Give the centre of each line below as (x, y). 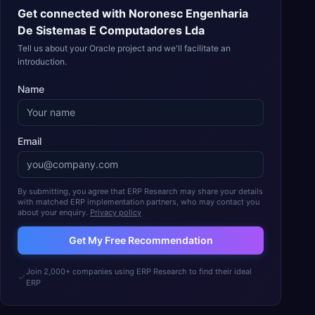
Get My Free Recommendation (141, 240)
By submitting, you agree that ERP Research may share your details (140, 191)
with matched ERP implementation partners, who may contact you (139, 202)
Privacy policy (116, 212)
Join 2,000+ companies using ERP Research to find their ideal (139, 271)
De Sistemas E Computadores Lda (111, 30)
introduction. (42, 62)
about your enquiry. (53, 212)
